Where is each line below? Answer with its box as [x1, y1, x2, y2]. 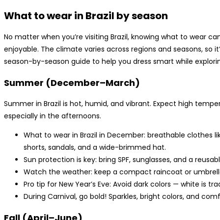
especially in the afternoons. [4, 111, 101, 121]
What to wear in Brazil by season [4, 9, 168, 23]
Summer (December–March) [4, 77, 140, 89]
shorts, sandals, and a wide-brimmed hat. [24, 142, 166, 153]
